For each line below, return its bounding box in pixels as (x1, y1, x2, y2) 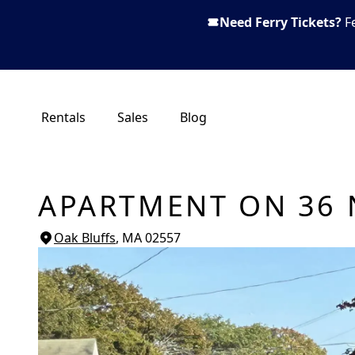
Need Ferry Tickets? (219, 13, 342, 31)
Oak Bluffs (54, 229, 116, 246)
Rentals (41, 109, 86, 126)
